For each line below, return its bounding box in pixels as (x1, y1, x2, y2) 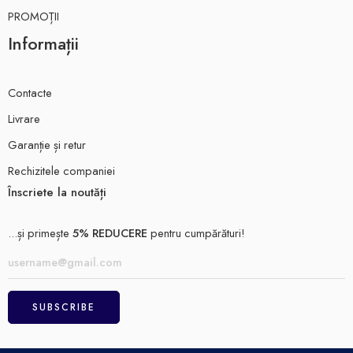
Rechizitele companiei (8, 162, 115, 180)
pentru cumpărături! (147, 225, 245, 242)
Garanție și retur (8, 136, 86, 154)
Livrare (8, 110, 40, 128)
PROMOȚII (8, 7, 59, 24)
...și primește (8, 225, 72, 242)
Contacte (8, 84, 52, 102)
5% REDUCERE (72, 225, 147, 242)
